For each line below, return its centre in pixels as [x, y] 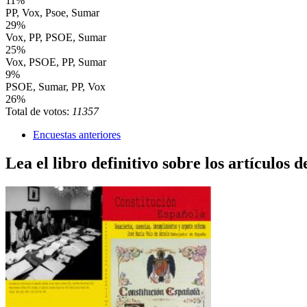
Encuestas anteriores [77, 134]
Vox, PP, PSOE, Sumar [56, 37]
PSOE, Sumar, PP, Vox [56, 86]
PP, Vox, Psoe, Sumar [52, 12]
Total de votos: [39, 111]
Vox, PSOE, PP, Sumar [56, 62]
